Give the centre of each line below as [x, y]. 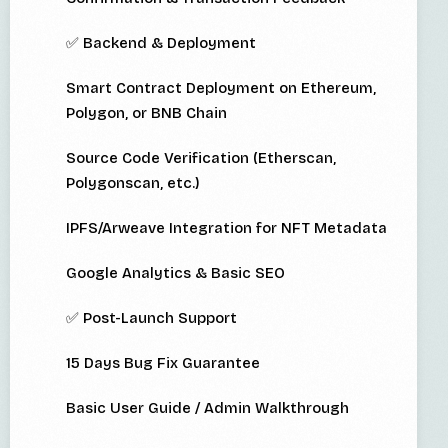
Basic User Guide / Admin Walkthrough [207, 408]
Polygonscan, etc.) [133, 183]
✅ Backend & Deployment [161, 43]
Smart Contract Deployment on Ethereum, [221, 88]
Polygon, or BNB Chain [146, 113]
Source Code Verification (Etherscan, [201, 158]
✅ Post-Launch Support [151, 318]
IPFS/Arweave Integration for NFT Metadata [226, 228]
